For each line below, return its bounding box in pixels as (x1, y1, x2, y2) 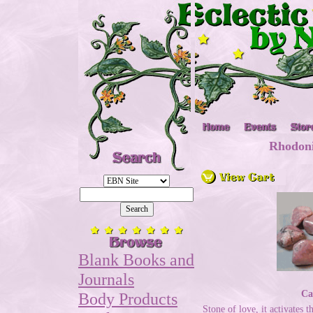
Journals (78, 270, 134, 289)
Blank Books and (78, 250, 194, 269)
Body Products (78, 289, 177, 308)
